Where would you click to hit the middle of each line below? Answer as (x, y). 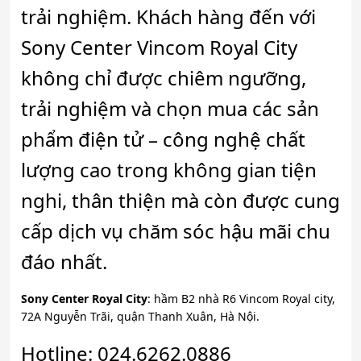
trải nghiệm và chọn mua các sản (170, 108)
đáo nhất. (64, 261)
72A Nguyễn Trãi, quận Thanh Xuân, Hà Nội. (140, 316)
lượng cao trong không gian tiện (169, 169)
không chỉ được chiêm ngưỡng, (164, 77)
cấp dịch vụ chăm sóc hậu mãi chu (176, 230)
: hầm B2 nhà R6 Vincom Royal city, (241, 298)
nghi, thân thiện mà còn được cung (180, 200)
